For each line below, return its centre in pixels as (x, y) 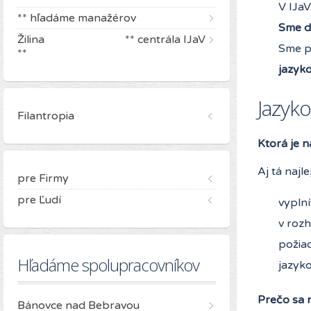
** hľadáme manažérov (77, 18)
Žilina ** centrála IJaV (111, 39)
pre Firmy (43, 178)
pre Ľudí (39, 200)
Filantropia (46, 116)
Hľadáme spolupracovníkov (108, 264)
